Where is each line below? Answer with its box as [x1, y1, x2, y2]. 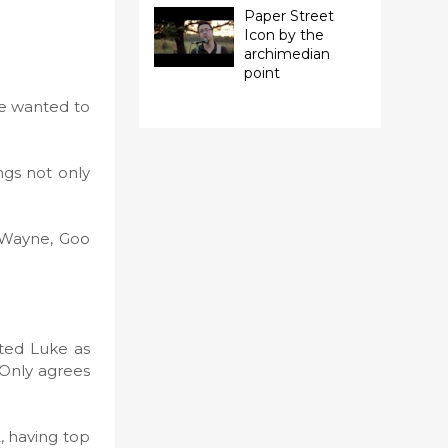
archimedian [243, 45, 330, 63]
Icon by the [243, 26, 324, 44]
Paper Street [243, 7, 334, 25]
